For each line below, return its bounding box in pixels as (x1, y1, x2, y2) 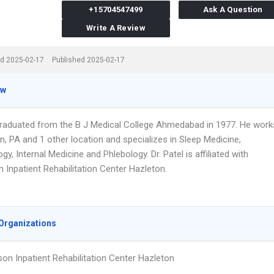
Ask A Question (202, 5, 263, 14)
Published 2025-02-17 (52, 56, 125, 64)
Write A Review (86, 23, 146, 32)
